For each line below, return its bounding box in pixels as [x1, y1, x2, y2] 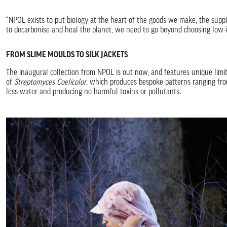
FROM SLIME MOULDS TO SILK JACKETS [6, 51, 128, 60]
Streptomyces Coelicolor [14, 79, 86, 87]
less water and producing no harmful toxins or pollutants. [6, 88, 181, 97]
